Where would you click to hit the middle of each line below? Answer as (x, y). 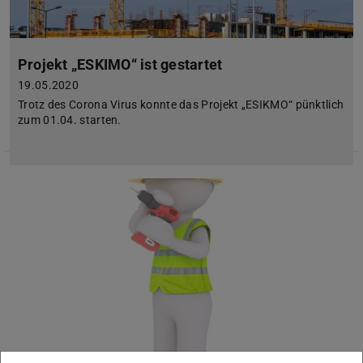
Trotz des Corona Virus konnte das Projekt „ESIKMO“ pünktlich (181, 105)
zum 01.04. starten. (70, 120)
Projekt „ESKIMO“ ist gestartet (120, 65)
